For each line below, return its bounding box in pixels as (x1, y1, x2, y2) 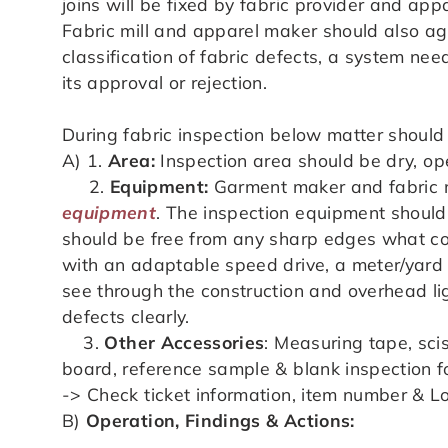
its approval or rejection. (62, 70, 268, 93)
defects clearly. (62, 305, 190, 328)
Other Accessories (104, 331, 265, 354)
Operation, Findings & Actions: (86, 409, 355, 432)
